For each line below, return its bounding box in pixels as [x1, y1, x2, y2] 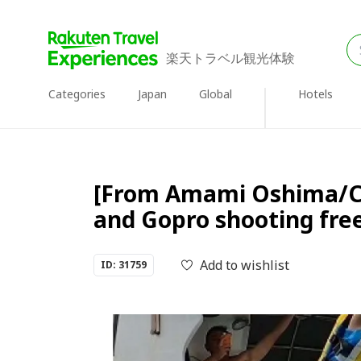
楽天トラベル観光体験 [166, 49, 295, 67]
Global [199, 86, 232, 102]
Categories [48, 86, 106, 102]
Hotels [298, 86, 333, 102]
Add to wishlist [200, 256, 289, 274]
